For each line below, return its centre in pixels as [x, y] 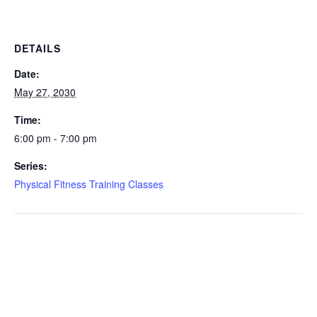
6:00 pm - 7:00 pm [56, 138]
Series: [31, 166]
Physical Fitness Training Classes [89, 184]
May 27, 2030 [45, 92]
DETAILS [38, 48]
